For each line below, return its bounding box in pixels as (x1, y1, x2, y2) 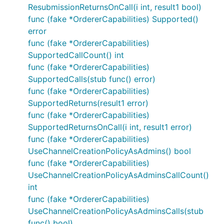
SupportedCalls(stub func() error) (28, 74, 155, 84)
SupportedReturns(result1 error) (28, 98, 148, 108)
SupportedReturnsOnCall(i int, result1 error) (28, 122, 192, 132)
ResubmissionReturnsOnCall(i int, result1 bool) (28, 2, 201, 12)
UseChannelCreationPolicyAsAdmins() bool (28, 146, 191, 156)
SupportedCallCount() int (28, 50, 124, 60)
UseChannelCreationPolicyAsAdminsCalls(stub (28, 206, 203, 216)
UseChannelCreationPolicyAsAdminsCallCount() (28, 170, 209, 180)
